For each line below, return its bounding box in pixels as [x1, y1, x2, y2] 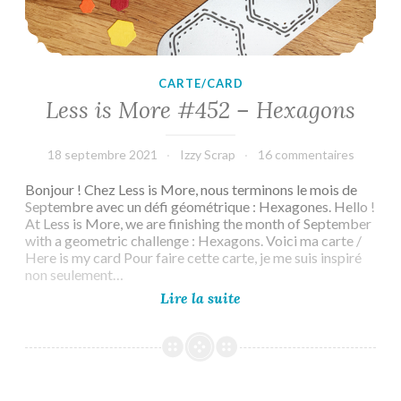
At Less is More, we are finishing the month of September [25, 214, 371, 232]
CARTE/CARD [158, 76, 243, 91]
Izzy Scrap [179, 146, 235, 162]
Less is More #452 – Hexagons [46, 95, 355, 124]
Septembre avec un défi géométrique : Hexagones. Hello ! [25, 197, 375, 215]
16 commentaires [257, 146, 354, 162]
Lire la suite [160, 288, 241, 307]
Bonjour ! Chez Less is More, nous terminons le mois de [25, 180, 357, 198]
